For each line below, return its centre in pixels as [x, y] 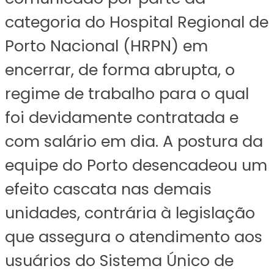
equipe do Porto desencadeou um [136, 165]
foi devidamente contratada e [122, 117]
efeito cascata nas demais [108, 189]
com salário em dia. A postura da [134, 141]
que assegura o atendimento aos [134, 236]
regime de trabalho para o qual [127, 93]
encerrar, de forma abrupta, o [120, 69]
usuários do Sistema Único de [119, 260]
